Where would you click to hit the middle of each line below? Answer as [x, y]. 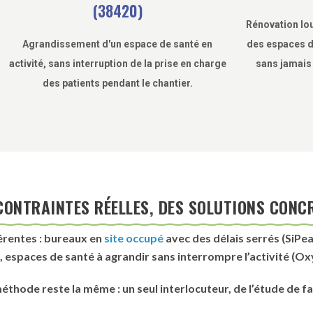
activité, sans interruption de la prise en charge [117, 63]
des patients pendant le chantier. [117, 83]
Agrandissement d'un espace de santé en [117, 44]
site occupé [134, 238]
